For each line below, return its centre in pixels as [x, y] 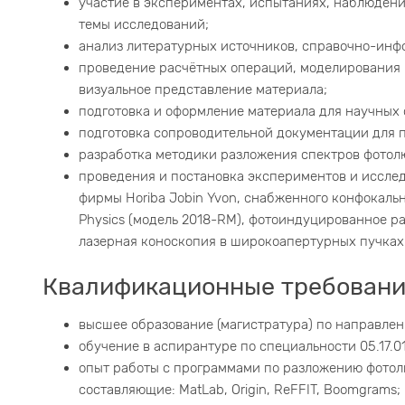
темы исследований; [144, 24]
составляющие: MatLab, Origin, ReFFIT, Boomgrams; [240, 390]
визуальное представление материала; [203, 89]
